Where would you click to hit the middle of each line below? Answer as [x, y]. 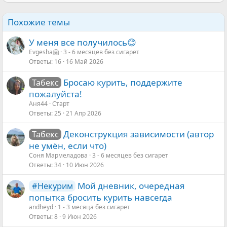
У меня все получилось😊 [83, 43]
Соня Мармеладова [58, 156]
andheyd [41, 207]
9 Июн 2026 [80, 217]
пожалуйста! [55, 94]
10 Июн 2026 [85, 165]
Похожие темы [39, 22]
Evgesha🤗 [44, 52]
